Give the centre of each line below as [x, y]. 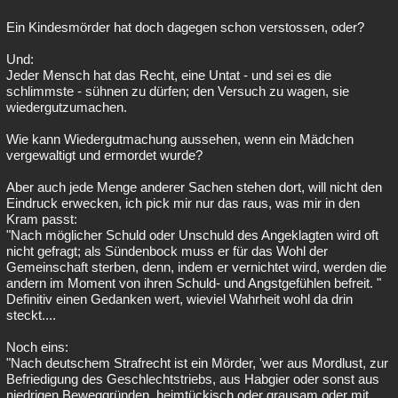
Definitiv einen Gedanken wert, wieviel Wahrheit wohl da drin [179, 299]
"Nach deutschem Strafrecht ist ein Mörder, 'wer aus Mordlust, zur [197, 363]
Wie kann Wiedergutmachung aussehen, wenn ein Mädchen [180, 139]
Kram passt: [42, 219]
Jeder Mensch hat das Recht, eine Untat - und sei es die [169, 75]
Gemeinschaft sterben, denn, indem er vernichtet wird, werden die [196, 267]
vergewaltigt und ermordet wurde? [104, 155]
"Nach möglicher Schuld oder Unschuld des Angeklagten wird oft [192, 235]
